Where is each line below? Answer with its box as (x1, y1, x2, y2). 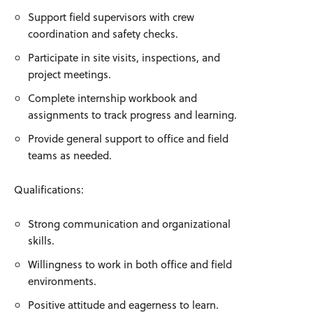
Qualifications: (14, 182, 84, 197)
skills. (28, 233, 54, 248)
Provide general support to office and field (28, 131, 228, 146)
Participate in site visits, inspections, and (28, 50, 220, 65)
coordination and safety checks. (28, 26, 178, 41)
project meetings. (28, 66, 111, 82)
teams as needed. (28, 147, 112, 163)
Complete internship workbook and (28, 90, 197, 105)
